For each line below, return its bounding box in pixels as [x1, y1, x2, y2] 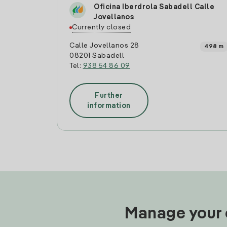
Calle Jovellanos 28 [69, 42, 139, 49]
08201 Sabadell [69, 52, 124, 59]
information [87, 102, 131, 109]
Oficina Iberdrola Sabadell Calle [94, 4, 214, 11]
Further [95, 92, 123, 99]
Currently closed [72, 24, 131, 31]
